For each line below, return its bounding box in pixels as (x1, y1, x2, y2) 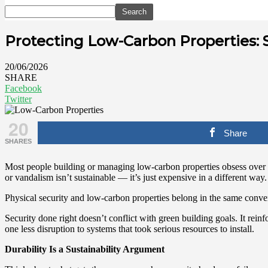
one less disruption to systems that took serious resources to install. (5, 223, 254, 234)
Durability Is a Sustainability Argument (5, 243, 165, 254)
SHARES (5, 137, 32, 145)
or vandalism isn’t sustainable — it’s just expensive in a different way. (5, 172, 267, 182)
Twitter (5, 93, 32, 104)
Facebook (5, 83, 42, 93)
